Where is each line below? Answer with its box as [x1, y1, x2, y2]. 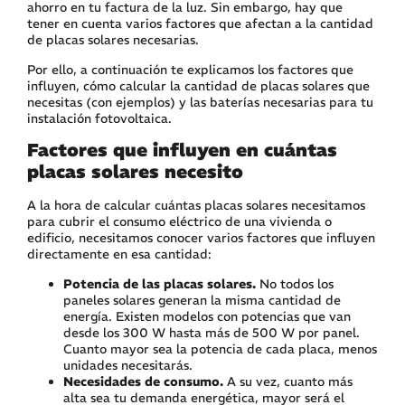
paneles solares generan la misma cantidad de [63, 291, 341, 308]
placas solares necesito [27, 160, 243, 184]
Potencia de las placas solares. [63, 275, 256, 292]
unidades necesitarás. [63, 356, 193, 373]
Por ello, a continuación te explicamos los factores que [27, 61, 353, 78]
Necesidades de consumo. [63, 372, 223, 390]
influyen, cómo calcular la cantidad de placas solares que [27, 77, 370, 94]
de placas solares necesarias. [27, 32, 199, 49]
